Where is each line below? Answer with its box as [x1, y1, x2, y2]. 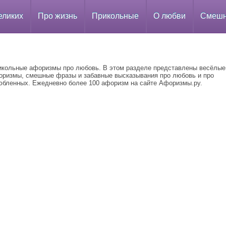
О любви [153, 12, 186, 20]
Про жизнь [38, 12, 77, 20]
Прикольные [92, 12, 139, 20]
